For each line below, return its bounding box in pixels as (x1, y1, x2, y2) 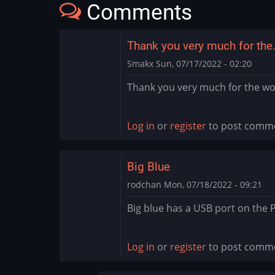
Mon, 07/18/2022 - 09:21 (161, 178, 262, 190)
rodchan (127, 178, 161, 190)
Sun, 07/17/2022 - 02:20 (153, 57, 252, 69)
